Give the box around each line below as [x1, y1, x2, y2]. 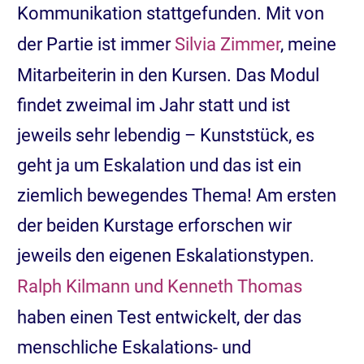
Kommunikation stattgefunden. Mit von [17, 2, 324, 24]
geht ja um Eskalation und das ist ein [17, 154, 301, 175]
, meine [280, 33, 336, 54]
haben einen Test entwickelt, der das [17, 306, 301, 327]
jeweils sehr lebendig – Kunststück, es [17, 124, 314, 145]
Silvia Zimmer [175, 33, 280, 54]
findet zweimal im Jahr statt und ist [17, 94, 290, 115]
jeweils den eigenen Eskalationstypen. [17, 245, 314, 266]
